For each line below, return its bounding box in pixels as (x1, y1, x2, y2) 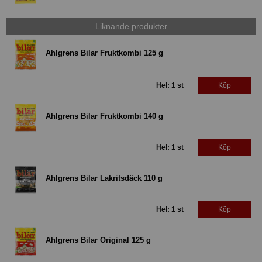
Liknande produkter (95, 21, 167, 31)
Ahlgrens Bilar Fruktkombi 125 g (46, 48, 163, 57)
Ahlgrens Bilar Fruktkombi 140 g (46, 111, 163, 120)
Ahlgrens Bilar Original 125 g (46, 235, 151, 244)
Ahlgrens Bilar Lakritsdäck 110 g (46, 173, 163, 182)
